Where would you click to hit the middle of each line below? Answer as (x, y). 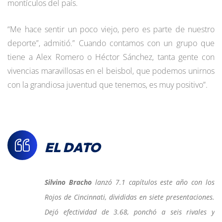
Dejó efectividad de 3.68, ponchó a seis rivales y (130, 212)
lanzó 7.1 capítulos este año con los (153, 182)
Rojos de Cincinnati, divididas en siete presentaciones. (130, 197)
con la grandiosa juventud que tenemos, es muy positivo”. (108, 84)
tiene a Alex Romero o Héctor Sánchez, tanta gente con (111, 57)
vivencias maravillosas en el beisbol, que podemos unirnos (111, 71)
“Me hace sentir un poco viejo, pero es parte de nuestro (111, 29)
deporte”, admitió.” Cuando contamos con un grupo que (111, 43)
